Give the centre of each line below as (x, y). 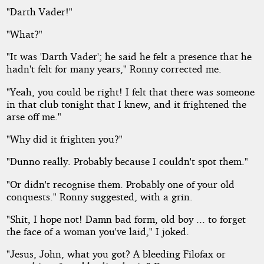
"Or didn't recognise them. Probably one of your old (120, 184)
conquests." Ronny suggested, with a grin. (99, 196)
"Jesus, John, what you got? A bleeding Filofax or (116, 254)
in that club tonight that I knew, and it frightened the (126, 104)
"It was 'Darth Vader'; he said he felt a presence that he (129, 57)
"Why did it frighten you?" (64, 139)
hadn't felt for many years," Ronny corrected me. (114, 69)
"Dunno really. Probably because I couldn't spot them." (127, 161)
